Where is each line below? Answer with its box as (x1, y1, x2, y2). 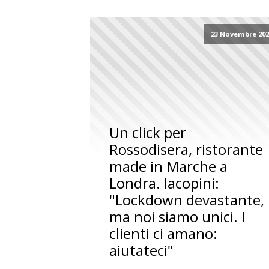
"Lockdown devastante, (109, 190, 265, 210)
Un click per (109, 122, 187, 143)
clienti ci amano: (109, 223, 218, 244)
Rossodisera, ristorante (109, 139, 264, 160)
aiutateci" (109, 240, 174, 261)
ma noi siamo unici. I (109, 207, 246, 227)
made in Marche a (109, 156, 228, 177)
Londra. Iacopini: (109, 173, 220, 193)
